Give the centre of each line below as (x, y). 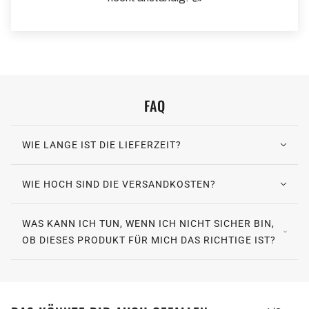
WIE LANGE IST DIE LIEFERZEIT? (102, 145)
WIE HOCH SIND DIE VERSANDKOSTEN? (119, 185)
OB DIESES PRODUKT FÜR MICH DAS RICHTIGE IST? (149, 240)
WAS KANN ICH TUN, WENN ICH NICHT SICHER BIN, (148, 224)
